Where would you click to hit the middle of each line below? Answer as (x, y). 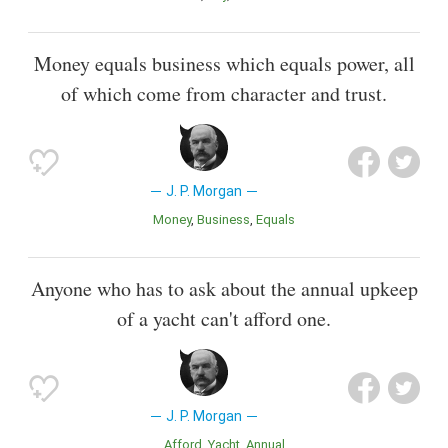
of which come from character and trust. (224, 93)
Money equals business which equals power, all (224, 63)
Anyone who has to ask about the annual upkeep (224, 289)
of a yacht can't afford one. (224, 319)
